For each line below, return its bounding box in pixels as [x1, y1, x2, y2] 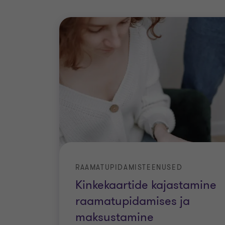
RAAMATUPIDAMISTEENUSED [75, 163, 183, 173]
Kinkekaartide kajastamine [75, 177, 216, 193]
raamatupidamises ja [75, 193, 190, 209]
